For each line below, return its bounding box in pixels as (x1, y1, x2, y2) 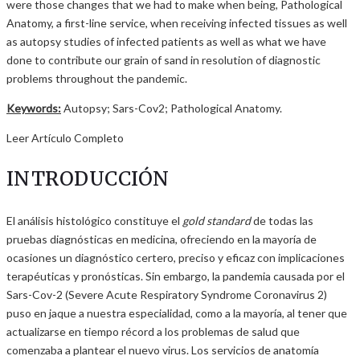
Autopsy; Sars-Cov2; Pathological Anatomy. (61, 101, 282, 116)
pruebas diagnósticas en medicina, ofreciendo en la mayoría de (6, 232, 317, 247)
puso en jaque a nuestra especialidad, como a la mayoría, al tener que (6, 306, 347, 321)
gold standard (182, 214, 251, 228)
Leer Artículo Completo (6, 131, 124, 145)
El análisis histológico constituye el (6, 214, 182, 228)
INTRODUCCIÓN (6, 166, 170, 192)
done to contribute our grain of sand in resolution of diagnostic (6, 53, 321, 67)
